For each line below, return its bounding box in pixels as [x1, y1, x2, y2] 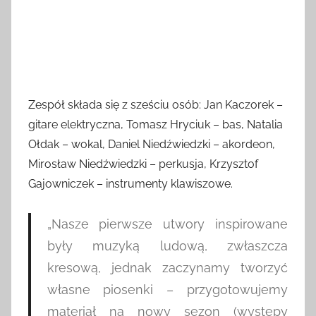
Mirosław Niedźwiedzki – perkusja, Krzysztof [28, 157, 258, 171]
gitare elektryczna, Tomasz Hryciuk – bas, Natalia [28, 117, 283, 131]
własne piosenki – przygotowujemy [47, 281, 288, 297]
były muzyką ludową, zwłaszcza [47, 238, 288, 253]
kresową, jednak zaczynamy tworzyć [47, 260, 288, 275]
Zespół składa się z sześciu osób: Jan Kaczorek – [28, 97, 283, 111]
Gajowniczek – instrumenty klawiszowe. [28, 176, 233, 190]
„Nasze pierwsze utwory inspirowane [47, 216, 288, 231]
